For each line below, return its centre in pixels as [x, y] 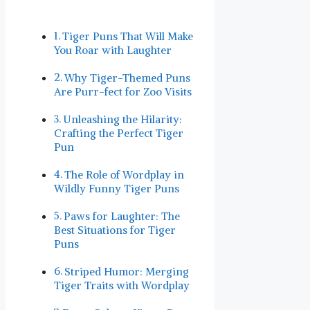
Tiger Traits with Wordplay [122, 286]
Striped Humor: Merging [127, 272]
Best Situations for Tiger [115, 230]
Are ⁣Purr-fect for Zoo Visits [123, 92]
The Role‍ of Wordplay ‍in [125, 175]
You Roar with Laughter [113, 51]
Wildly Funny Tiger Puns [117, 189]
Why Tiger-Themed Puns [128, 78]
